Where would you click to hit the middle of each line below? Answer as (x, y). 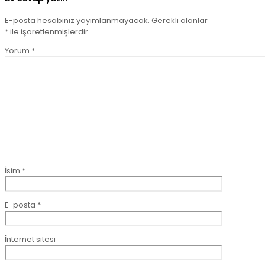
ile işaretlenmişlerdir (48, 31)
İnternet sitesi (30, 239)
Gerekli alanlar (180, 20)
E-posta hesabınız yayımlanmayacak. (77, 20)
